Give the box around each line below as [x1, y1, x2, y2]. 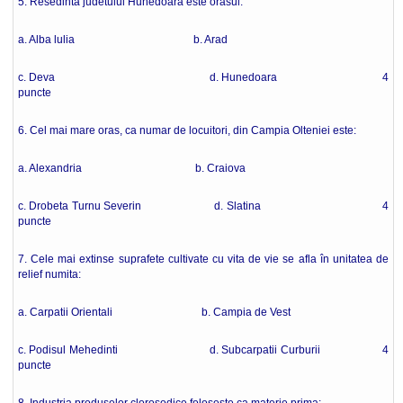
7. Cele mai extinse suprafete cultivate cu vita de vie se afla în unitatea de [18, 253, 389, 265]
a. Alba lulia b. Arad [18, 33, 228, 46]
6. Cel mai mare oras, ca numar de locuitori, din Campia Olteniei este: [18, 124, 356, 137]
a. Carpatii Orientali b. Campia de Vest [18, 306, 291, 318]
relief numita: [18, 268, 81, 281]
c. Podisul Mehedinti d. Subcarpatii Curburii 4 [18, 344, 389, 356]
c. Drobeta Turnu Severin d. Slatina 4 [18, 200, 389, 212]
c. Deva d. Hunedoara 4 [18, 71, 389, 84]
